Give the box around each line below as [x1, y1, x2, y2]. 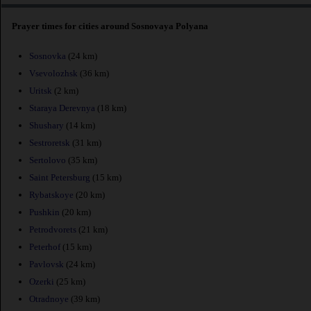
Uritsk [29, 85, 52, 96]
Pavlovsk [29, 258, 64, 269]
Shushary [29, 119, 64, 131]
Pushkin [29, 206, 60, 217]
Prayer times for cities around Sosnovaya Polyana [12, 20, 208, 31]
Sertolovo [29, 154, 66, 165]
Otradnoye [29, 293, 69, 304]
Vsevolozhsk [29, 67, 78, 78]
